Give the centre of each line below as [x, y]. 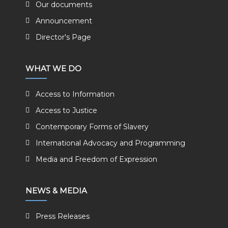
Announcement [64, 21]
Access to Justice [66, 110]
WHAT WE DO [53, 68]
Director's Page [63, 37]
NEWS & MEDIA [56, 191]
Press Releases [63, 216]
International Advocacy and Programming [110, 143]
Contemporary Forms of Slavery [92, 127]
